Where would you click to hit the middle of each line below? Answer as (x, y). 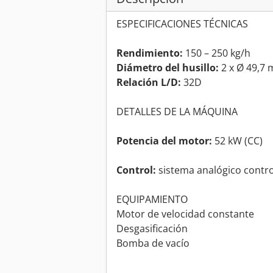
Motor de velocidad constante (185, 214)
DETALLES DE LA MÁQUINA (177, 112)
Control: (136, 170)
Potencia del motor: (164, 141)
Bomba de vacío (153, 243)
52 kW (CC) (237, 141)
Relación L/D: (149, 83)
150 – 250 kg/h (217, 53)
